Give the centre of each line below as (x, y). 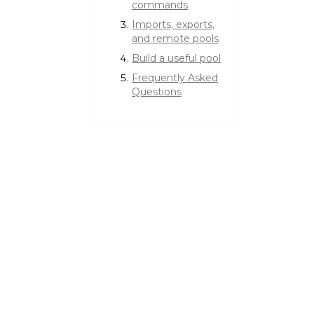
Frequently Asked (175, 77)
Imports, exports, (173, 24)
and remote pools (175, 38)
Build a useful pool (176, 58)
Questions (157, 91)
